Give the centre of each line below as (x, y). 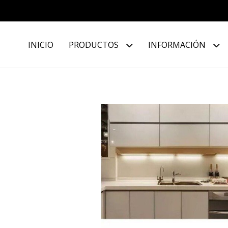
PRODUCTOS (95, 45)
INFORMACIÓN (178, 45)
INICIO (41, 45)
